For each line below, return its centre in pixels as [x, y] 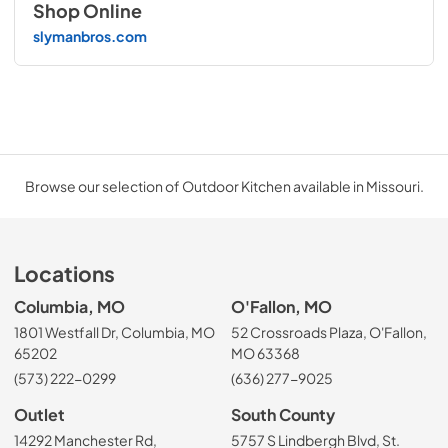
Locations [64, 273]
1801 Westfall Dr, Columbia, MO [114, 332]
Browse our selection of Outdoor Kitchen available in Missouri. [224, 185]
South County [283, 414]
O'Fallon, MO [281, 306]
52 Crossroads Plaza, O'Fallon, [329, 332]
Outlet [39, 414]
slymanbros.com [89, 36]
